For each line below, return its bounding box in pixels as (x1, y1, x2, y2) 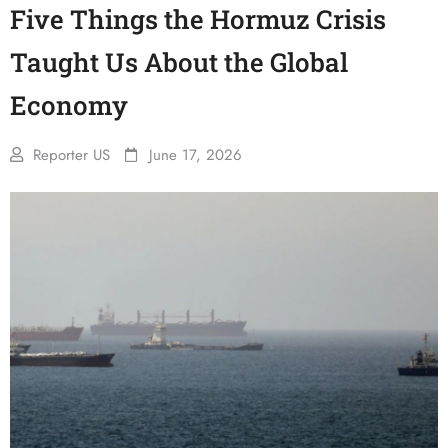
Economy (10, 88, 128, 122)
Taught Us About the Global (10, 45, 348, 79)
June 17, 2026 (149, 144, 242, 166)
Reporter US (33, 144, 110, 166)
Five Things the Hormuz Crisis (10, 2, 386, 36)
